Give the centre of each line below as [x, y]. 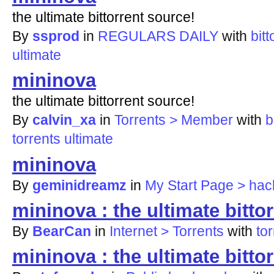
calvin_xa [64, 120]
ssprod [56, 36]
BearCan [61, 231]
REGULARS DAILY [158, 36]
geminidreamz [79, 185]
